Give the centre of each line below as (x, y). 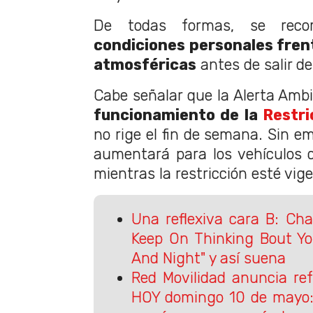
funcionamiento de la (179, 115)
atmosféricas (145, 64)
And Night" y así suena (208, 259)
